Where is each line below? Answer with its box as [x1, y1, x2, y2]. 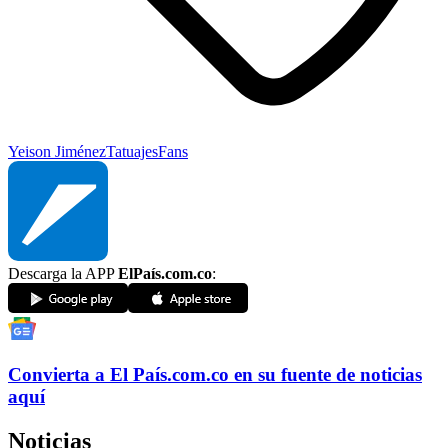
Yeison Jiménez [8, 143, 106, 161]
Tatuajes [106, 143, 158, 161]
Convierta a [8, 363, 105, 385]
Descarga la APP [8, 265, 118, 283]
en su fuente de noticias [234, 363, 422, 385]
